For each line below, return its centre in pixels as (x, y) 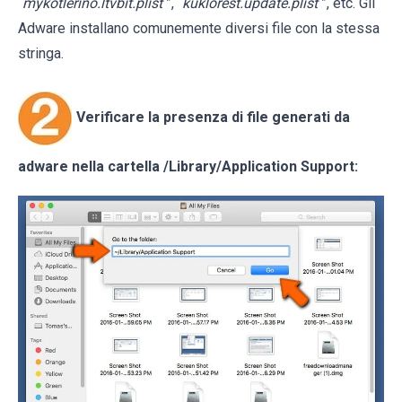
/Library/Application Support (259, 166)
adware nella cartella (91, 166)
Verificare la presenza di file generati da (213, 118)
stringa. (41, 53)
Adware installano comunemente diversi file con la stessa (199, 28)
